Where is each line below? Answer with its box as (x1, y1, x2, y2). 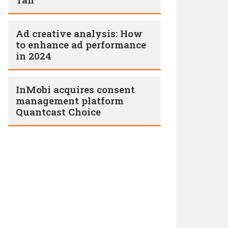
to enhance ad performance (16, 38, 146, 51)
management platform (16, 94, 124, 107)
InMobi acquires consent (16, 83, 135, 96)
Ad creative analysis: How (16, 27, 142, 40)
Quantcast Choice (16, 105, 101, 118)
